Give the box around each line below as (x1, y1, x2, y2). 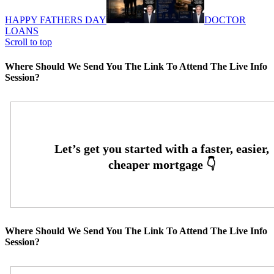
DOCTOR (204, 15, 246, 26)
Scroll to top (5, 37, 52, 48)
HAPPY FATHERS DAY (5, 15, 106, 26)
